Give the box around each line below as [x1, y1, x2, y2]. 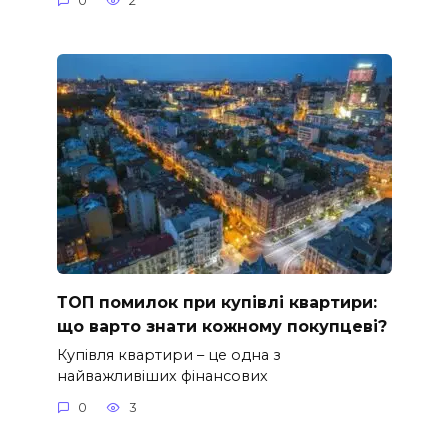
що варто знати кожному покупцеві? [56, 316, 387, 336]
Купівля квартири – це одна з [56, 345, 281, 364]
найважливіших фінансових [56, 366, 268, 385]
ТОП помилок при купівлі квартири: [56, 292, 377, 312]
